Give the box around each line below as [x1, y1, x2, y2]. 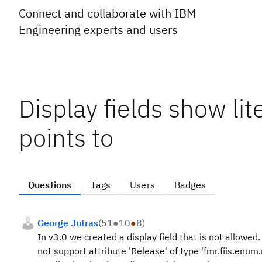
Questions [28, 179, 72, 191]
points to [19, 122, 113, 154]
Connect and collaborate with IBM [19, 5, 196, 21]
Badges [174, 179, 206, 191]
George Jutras [37, 217, 98, 229]
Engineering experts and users [19, 22, 178, 37]
